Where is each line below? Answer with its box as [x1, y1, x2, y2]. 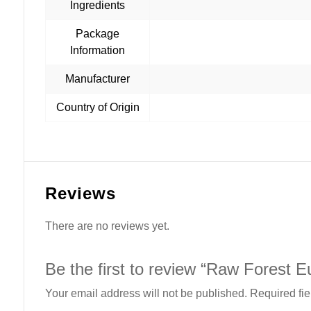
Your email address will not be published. [45, 287, 247, 300]
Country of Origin [56, 101, 140, 114]
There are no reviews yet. [45, 220, 169, 233]
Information [70, 44, 125, 57]
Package [76, 28, 119, 40]
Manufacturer [65, 73, 130, 85]
